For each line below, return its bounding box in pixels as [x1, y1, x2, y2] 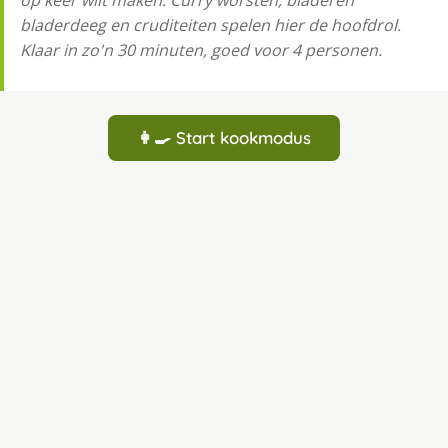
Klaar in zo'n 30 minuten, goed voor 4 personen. [20, 39, 382, 62]
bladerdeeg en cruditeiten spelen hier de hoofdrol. [20, 14, 401, 37]
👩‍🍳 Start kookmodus [137, 127, 311, 149]
